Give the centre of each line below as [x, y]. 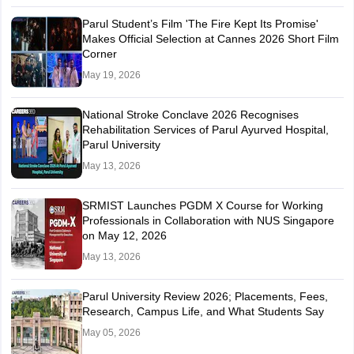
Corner [99, 54]
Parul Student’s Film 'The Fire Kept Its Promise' [200, 24]
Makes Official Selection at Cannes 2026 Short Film [210, 39]
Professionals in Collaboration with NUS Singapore [208, 220]
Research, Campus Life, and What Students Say [203, 311]
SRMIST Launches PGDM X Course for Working [202, 205]
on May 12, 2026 [124, 235]
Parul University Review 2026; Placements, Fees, [205, 296]
